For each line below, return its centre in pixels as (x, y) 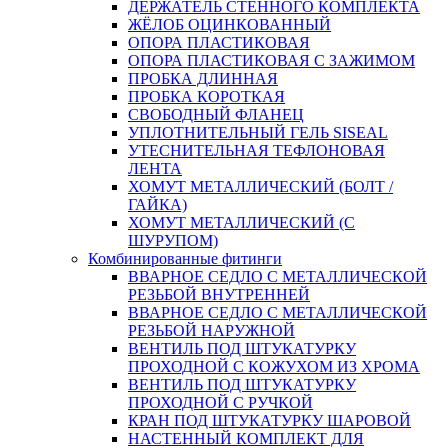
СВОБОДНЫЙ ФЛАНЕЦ (216, 114)
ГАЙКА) (157, 204)
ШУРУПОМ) (173, 240)
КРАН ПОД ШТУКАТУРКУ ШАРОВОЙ (269, 420)
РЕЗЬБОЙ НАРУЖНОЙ (211, 330)
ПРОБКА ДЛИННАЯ (203, 78)
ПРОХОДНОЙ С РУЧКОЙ (220, 402)
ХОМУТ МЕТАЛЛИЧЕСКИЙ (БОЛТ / (260, 186)
